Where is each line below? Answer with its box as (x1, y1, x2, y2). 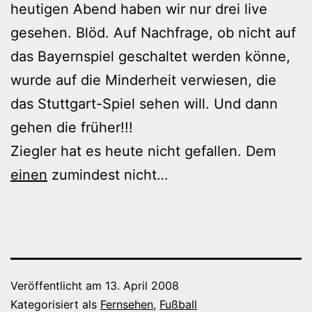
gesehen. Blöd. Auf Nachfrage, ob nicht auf (10, 24, 296, 41)
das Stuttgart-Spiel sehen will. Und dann (10, 95, 278, 112)
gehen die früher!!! (10, 118, 133, 136)
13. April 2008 (105, 278, 179, 292)
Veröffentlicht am (10, 278, 105, 292)
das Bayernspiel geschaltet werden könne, (10, 47, 290, 65)
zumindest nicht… (47, 166, 168, 183)
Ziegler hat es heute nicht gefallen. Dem (10, 142, 276, 159)
